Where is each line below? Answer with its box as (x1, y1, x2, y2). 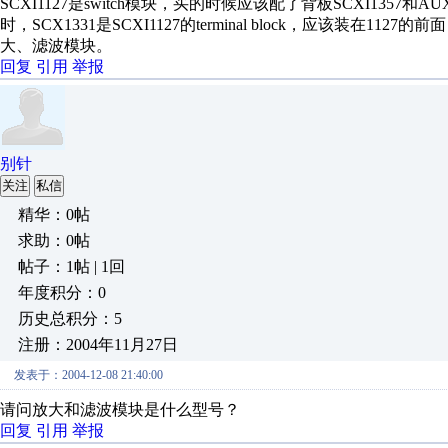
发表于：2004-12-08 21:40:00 (14, 368, 163, 382)
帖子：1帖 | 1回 (18, 258, 125, 275)
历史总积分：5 (18, 310, 122, 327)
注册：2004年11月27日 (18, 336, 178, 353)
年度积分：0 (18, 284, 106, 301)
